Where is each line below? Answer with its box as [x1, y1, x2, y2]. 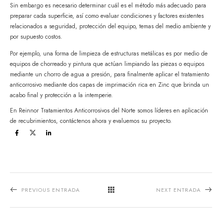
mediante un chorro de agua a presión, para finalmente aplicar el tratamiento [10, 70, 209, 79]
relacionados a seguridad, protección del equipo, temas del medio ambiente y [10, 22, 211, 31]
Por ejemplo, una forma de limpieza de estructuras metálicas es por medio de [10, 49, 208, 58]
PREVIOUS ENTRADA [21, 185, 80, 194]
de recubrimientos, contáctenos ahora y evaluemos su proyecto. [10, 116, 172, 126]
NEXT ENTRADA [156, 185, 201, 194]
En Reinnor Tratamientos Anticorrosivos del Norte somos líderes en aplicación [10, 106, 208, 115]
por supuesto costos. [10, 32, 62, 42]
